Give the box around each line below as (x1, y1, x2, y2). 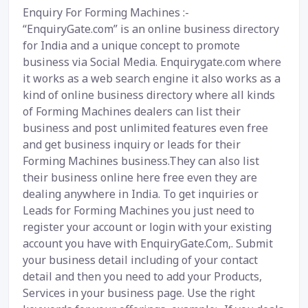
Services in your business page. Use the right (23, 285, 255, 300)
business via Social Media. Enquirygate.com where (23, 54, 281, 69)
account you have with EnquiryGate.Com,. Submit (23, 235, 273, 251)
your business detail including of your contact (23, 252, 258, 267)
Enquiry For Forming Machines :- (23, 4, 189, 20)
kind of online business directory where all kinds (23, 87, 275, 102)
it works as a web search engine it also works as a (23, 70, 280, 86)
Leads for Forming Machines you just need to (23, 202, 254, 218)
